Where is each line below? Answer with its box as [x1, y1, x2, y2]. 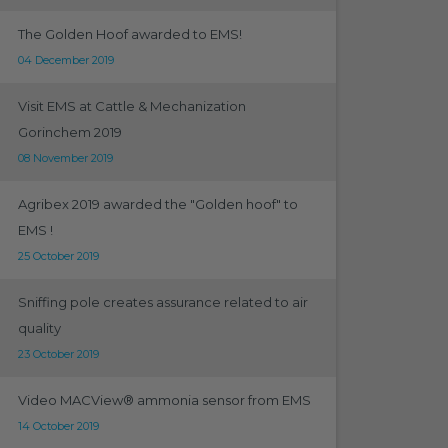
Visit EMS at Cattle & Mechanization [17, 98, 246, 114]
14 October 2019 [17, 419, 99, 433]
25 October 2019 [17, 249, 99, 263]
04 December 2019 [17, 53, 114, 67]
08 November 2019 [17, 151, 113, 165]
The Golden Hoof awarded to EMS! [17, 26, 242, 42]
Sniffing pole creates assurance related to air [17, 294, 308, 310]
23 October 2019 [17, 347, 99, 361]
